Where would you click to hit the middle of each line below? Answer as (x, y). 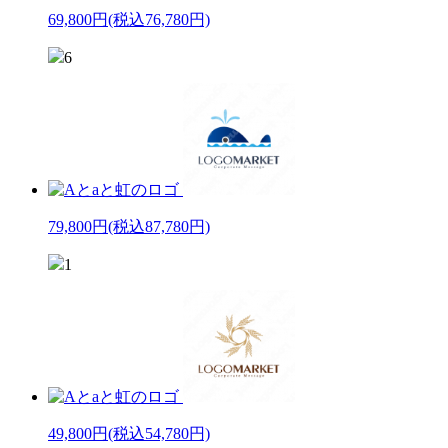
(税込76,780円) (159, 19)
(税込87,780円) (159, 226)
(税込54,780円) (159, 433)
